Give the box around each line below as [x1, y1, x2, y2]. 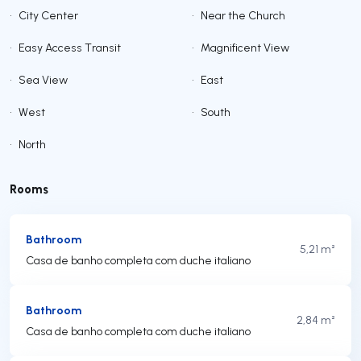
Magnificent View [201, 40, 289, 56]
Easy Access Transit [19, 40, 121, 56]
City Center [19, 8, 78, 23]
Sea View [19, 73, 68, 88]
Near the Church [201, 8, 285, 23]
